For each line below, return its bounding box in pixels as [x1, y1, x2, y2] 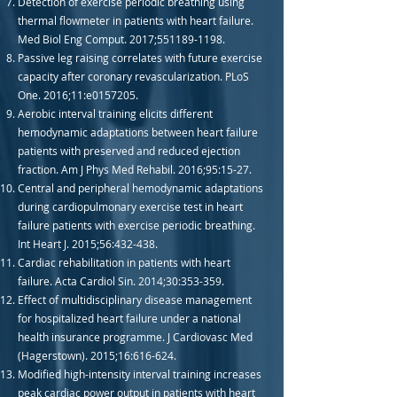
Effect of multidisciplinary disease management [18, 292, 252, 307]
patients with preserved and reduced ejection [18, 144, 240, 158]
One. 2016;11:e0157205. [18, 88, 138, 102]
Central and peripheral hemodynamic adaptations [18, 181, 263, 195]
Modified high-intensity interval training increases [18, 367, 261, 381]
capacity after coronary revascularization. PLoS [18, 69, 249, 83]
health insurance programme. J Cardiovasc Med [18, 330, 253, 344]
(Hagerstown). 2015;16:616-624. [18, 348, 176, 362]
